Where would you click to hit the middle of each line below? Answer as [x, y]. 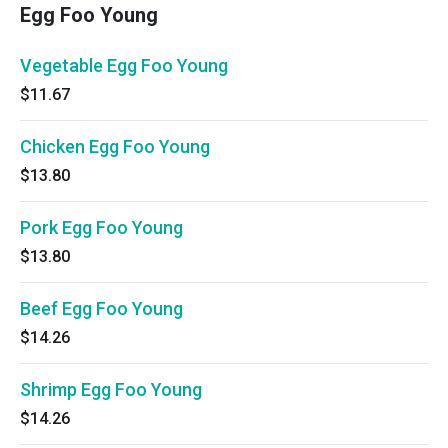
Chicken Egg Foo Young [115, 146]
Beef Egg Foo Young [101, 308]
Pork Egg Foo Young [101, 227]
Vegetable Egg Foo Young [124, 65]
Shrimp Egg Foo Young [111, 389]
